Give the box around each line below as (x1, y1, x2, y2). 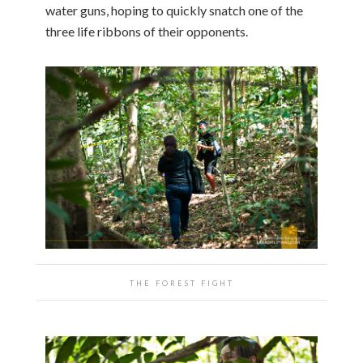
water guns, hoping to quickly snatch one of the (45, 2, 303, 18)
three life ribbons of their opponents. (45, 23, 248, 39)
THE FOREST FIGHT (129, 278, 234, 288)
